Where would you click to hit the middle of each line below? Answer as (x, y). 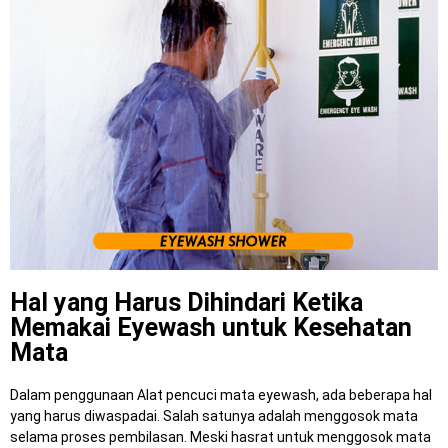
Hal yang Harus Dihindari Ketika (186, 302)
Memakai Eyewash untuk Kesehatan (211, 327)
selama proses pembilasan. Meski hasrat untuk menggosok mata (220, 437)
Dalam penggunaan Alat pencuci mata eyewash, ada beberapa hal (221, 395)
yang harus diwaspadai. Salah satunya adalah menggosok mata (214, 416)
